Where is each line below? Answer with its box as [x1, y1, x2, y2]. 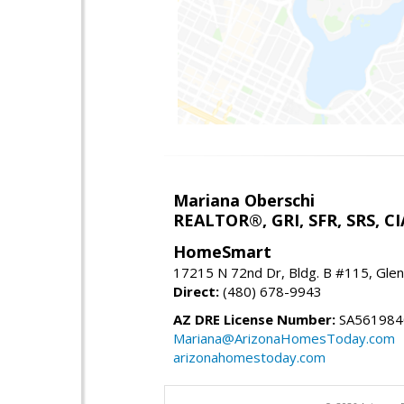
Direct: [173, 281, 219, 300]
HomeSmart [173, 240, 271, 262]
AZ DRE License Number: [173, 309, 335, 328]
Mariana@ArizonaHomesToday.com [173, 328, 395, 347]
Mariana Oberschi [173, 188, 315, 211]
